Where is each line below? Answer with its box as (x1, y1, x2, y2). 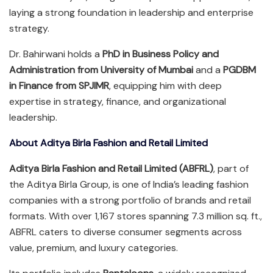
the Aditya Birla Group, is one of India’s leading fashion (9, 177, 249, 191)
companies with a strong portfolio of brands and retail (9, 193, 251, 207)
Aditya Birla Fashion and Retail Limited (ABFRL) (9, 161, 213, 175)
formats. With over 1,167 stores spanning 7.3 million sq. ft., (9, 209, 262, 222)
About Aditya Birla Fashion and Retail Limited (9, 136, 208, 149)
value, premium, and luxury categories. (9, 241, 178, 254)
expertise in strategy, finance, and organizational (9, 94, 226, 108)
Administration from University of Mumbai (9, 63, 193, 76)
